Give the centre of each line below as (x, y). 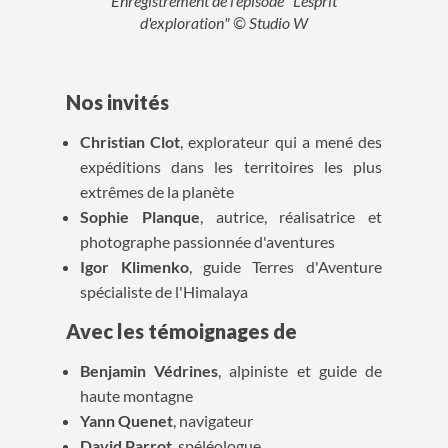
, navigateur (213, 421)
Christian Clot (130, 142)
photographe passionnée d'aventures (208, 242)
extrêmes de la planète (157, 192)
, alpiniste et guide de (300, 371)
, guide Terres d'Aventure (285, 267)
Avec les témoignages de (182, 331)
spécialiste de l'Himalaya (164, 292)
